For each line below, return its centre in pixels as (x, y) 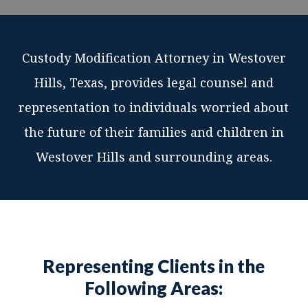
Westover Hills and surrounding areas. (154, 157)
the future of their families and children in (154, 132)
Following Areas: (154, 288)
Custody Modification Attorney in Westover (154, 58)
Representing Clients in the (154, 266)
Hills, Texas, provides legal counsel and (154, 82)
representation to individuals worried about (154, 107)
